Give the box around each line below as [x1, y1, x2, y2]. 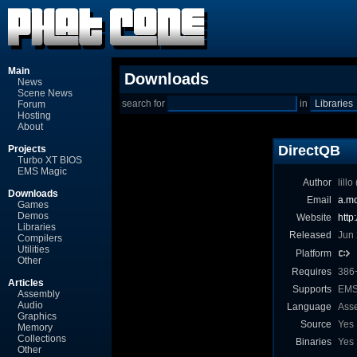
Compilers [18, 233, 62, 244]
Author [303, 177, 331, 188]
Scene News [18, 88, 73, 99]
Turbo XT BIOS [18, 155, 82, 166]
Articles [8, 277, 44, 288]
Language [287, 301, 331, 312]
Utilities [18, 244, 49, 255]
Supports [292, 284, 331, 295]
